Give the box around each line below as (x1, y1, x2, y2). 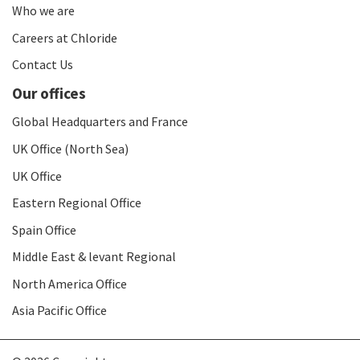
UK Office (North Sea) (12, 140, 129, 157)
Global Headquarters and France (12, 113, 188, 130)
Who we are (12, 2, 75, 18)
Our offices (12, 83, 86, 103)
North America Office (12, 275, 127, 292)
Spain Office (12, 221, 76, 238)
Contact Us (12, 56, 73, 73)
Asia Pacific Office (12, 302, 107, 319)
